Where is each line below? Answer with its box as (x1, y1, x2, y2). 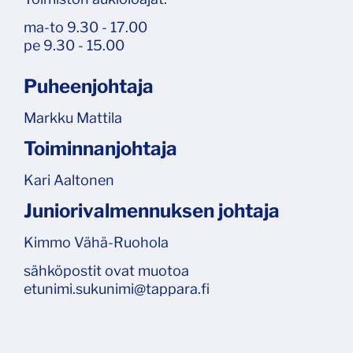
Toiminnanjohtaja (24, 136, 177, 160)
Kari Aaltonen (24, 171, 114, 188)
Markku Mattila (24, 109, 122, 126)
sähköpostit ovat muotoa (24, 262, 189, 279)
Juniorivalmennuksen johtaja (24, 199, 280, 222)
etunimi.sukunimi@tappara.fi (24, 280, 210, 297)
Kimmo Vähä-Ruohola (24, 233, 169, 251)
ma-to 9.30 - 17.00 (24, 18, 147, 35)
